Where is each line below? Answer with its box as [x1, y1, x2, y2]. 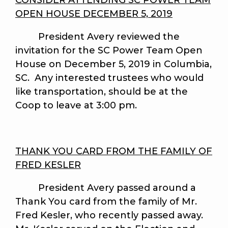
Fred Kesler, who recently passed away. [15, 210, 206, 221]
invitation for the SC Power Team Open [15, 45, 203, 56]
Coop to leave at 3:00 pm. [15, 100, 137, 111]
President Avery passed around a [15, 182, 196, 194]
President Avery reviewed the [15, 31, 180, 43]
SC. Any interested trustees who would [15, 72, 204, 84]
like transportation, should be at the [15, 86, 188, 98]
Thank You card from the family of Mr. [15, 196, 197, 208]
